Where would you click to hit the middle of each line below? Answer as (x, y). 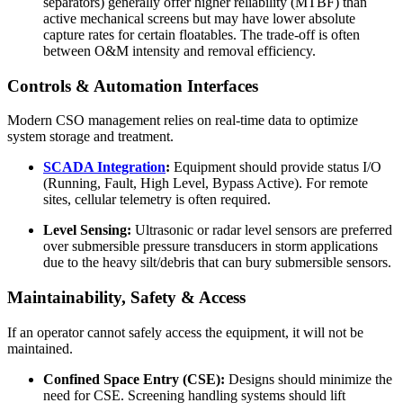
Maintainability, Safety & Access (126, 297)
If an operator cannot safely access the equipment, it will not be (185, 332)
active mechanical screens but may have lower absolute (199, 18)
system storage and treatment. (90, 137)
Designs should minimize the (309, 379)
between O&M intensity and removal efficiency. (179, 50)
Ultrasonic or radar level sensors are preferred (262, 230)
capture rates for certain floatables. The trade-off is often (201, 34)
